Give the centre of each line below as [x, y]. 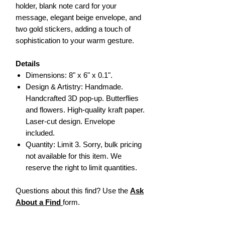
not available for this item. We [74, 156]
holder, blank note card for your [66, 6]
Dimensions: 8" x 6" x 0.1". [69, 75]
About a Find [39, 202]
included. [40, 133]
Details [28, 63]
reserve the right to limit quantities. [81, 167]
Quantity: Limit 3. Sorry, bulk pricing [84, 144]
